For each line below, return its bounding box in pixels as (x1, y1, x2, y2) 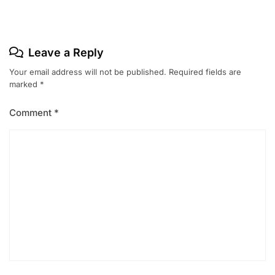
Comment (9, 107, 54, 119)
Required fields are (169, 67, 241, 77)
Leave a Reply (28, 46, 104, 60)
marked (9, 79, 40, 90)
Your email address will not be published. (9, 67, 166, 77)
